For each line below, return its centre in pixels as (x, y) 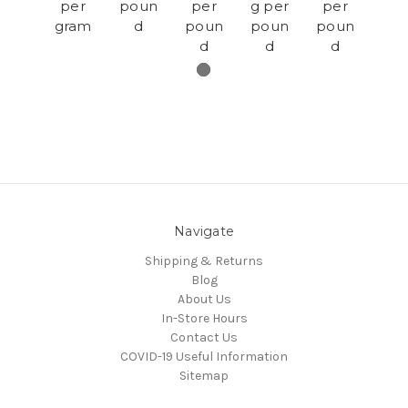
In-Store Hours (204, 319)
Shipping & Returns (204, 261)
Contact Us (204, 338)
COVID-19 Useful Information (204, 357)
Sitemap (204, 376)
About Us (204, 300)
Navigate (204, 232)
